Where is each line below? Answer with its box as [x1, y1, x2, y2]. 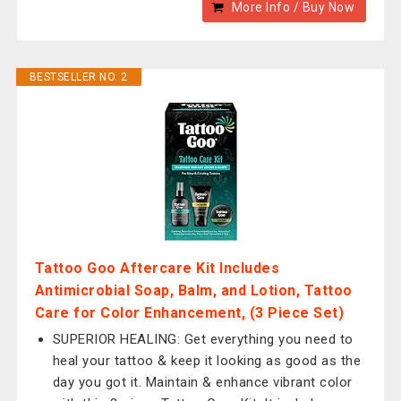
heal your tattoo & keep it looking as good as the [52, 353, 362, 369]
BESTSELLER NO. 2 [29, 71, 128, 83]
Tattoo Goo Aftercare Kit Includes [34, 260, 280, 277]
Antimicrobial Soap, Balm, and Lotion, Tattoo [34, 282, 353, 299]
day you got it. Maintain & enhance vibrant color [52, 374, 353, 390]
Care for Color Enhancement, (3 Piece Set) [34, 304, 345, 321]
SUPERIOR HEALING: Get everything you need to [52, 331, 354, 347]
